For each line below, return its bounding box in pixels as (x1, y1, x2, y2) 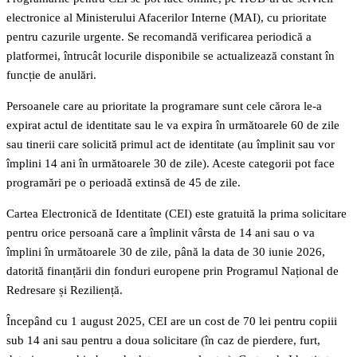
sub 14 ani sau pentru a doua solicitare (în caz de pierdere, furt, (6, 334, 320, 347)
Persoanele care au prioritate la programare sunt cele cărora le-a (6, 100, 322, 113)
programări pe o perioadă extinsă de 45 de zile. (6, 176, 241, 190)
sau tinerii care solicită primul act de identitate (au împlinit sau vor (6, 138, 335, 151)
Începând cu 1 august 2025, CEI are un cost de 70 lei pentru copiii (6, 315, 337, 328)
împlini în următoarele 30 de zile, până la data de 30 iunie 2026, (6, 245, 325, 259)
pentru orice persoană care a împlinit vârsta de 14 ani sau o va (6, 226, 315, 240)
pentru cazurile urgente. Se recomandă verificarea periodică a (6, 30, 312, 44)
